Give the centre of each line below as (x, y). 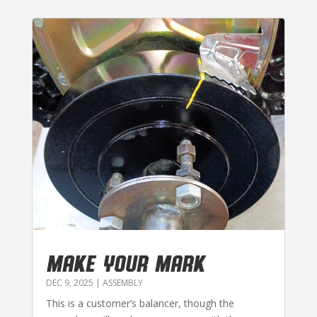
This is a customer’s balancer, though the (140, 304)
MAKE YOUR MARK (125, 263)
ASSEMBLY (122, 283)
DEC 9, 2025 (69, 283)
